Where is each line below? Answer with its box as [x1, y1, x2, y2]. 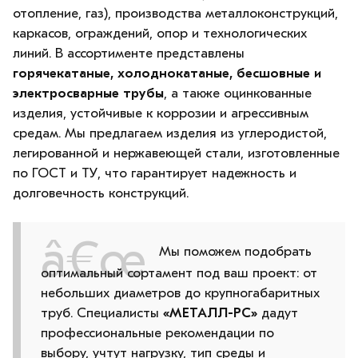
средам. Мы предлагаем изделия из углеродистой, [13, 125, 327, 141]
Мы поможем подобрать [159, 244, 312, 260]
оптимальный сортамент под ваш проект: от [41, 265, 317, 280]
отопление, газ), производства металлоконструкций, [13, 6, 338, 22]
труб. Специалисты [41, 304, 163, 320]
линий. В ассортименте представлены [13, 46, 245, 62]
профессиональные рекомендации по [41, 324, 274, 340]
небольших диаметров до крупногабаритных [41, 284, 320, 300]
